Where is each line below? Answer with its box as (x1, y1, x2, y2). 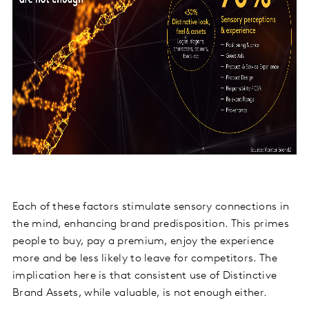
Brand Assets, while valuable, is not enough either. (12, 287, 270, 299)
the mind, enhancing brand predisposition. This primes (12, 218, 289, 230)
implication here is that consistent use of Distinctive (12, 270, 277, 281)
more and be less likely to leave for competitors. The (12, 252, 277, 264)
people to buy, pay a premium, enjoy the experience (12, 235, 274, 247)
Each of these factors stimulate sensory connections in (12, 201, 290, 212)
